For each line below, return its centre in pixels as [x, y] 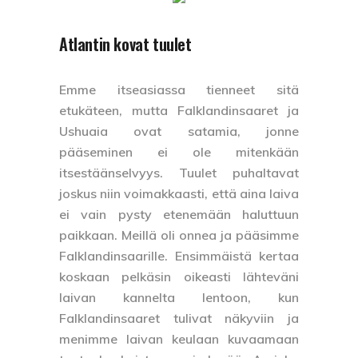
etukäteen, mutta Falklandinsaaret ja [179, 110]
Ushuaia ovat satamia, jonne [179, 131]
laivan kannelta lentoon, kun [179, 297]
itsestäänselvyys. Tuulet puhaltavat [179, 172]
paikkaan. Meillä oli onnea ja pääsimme [179, 235]
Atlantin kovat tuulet [125, 44]
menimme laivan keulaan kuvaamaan [179, 338]
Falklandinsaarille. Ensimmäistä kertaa [179, 255]
